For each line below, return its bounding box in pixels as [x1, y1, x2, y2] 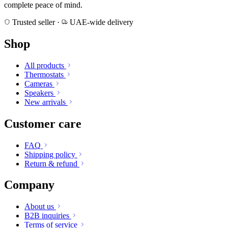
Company [4, 178, 54, 192]
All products [24, 61, 64, 70]
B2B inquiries [24, 211, 69, 220]
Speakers [24, 88, 53, 97]
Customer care [4, 117, 81, 130]
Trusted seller [10, 17, 57, 26]
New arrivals [24, 97, 66, 106]
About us [24, 202, 54, 211]
